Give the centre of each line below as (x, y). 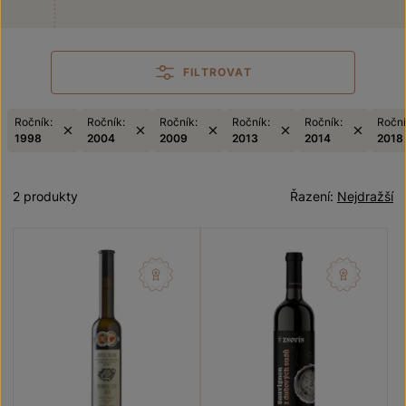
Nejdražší (365, 196)
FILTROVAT (217, 72)
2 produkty (45, 196)
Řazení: (314, 196)
